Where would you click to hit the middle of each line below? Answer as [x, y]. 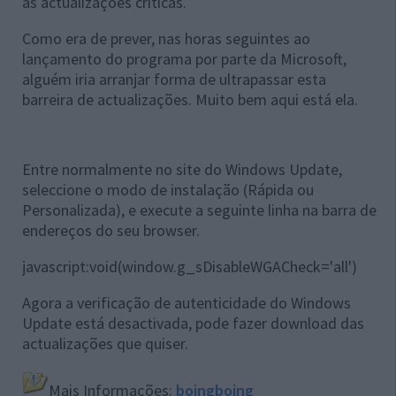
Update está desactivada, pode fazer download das [193, 323]
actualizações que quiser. [105, 343]
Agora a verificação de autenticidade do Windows [187, 303]
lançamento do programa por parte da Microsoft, [184, 59]
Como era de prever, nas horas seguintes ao [166, 38]
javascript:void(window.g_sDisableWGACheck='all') [190, 267]
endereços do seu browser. [111, 230]
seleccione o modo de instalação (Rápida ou [168, 190]
